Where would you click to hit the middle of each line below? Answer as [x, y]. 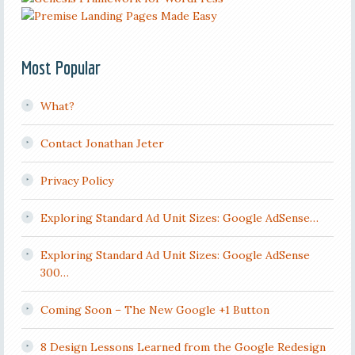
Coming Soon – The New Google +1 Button [155, 310]
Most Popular [61, 67]
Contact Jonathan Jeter [102, 143]
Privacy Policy [76, 181]
